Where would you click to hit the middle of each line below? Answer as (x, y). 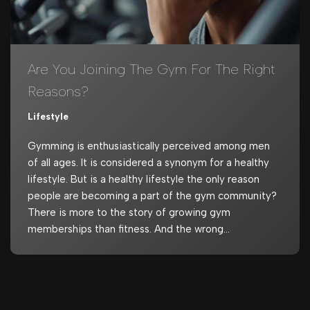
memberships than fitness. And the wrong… (130, 229)
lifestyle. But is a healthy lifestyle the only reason (144, 179)
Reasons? (58, 91)
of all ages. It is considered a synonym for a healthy (148, 162)
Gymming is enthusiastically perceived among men (149, 146)
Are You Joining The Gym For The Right (152, 69)
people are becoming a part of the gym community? (152, 195)
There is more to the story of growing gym (129, 212)
